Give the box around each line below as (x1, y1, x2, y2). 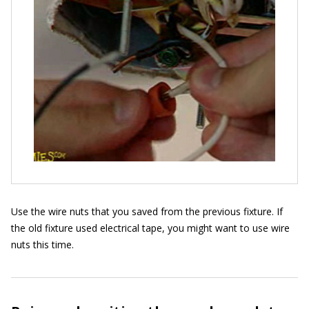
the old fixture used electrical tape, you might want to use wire (11, 221, 290, 235)
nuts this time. (11, 238, 74, 252)
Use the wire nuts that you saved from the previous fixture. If (11, 205, 283, 219)
